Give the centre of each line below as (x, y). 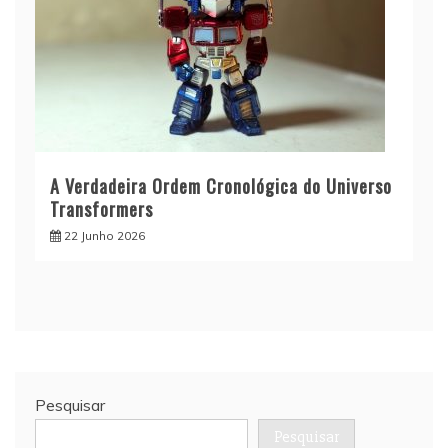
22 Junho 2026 (104, 235)
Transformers (101, 208)
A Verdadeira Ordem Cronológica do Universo (221, 185)
